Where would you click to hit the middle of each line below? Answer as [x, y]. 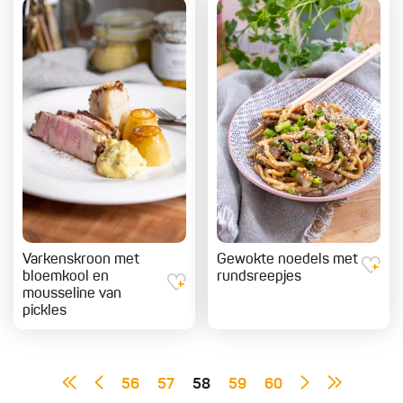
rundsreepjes [259, 278]
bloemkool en [66, 278]
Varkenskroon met [81, 260]
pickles [45, 312]
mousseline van [72, 295]
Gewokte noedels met [287, 260]
